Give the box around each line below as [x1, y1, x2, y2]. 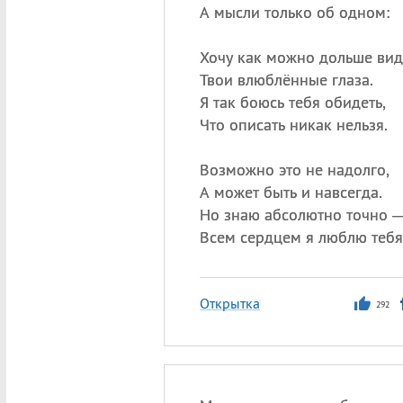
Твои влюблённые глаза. [199, 69, 373, 90]
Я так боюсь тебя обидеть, [199, 92, 386, 112]
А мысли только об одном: [199, 2, 390, 22]
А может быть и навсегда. [199, 182, 382, 202]
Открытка [199, 294, 260, 312]
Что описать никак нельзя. [199, 114, 388, 135]
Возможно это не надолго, [199, 159, 390, 180]
